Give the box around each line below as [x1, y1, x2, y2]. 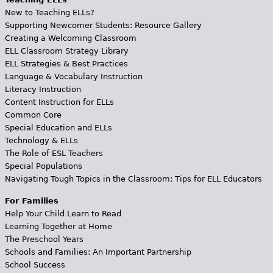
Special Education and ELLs [4, 122, 112, 132]
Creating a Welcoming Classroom [4, 33, 136, 43]
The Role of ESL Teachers [4, 148, 103, 158]
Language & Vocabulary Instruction [4, 71, 143, 81]
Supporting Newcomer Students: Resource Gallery [4, 20, 202, 30]
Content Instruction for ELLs [4, 97, 114, 107]
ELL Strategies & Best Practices [4, 58, 128, 68]
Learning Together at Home [4, 221, 112, 231]
